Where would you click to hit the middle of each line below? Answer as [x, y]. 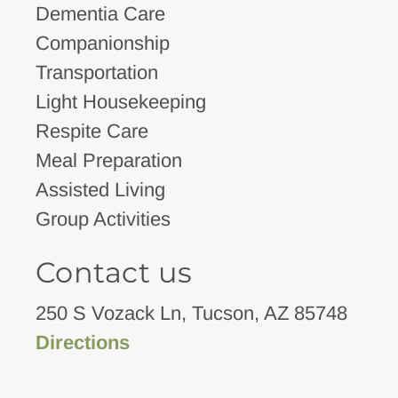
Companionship [102, 43]
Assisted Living [100, 189]
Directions [82, 342]
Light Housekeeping [120, 101]
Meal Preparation [108, 160]
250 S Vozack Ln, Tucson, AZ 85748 [191, 313]
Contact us [114, 272]
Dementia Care [100, 13]
